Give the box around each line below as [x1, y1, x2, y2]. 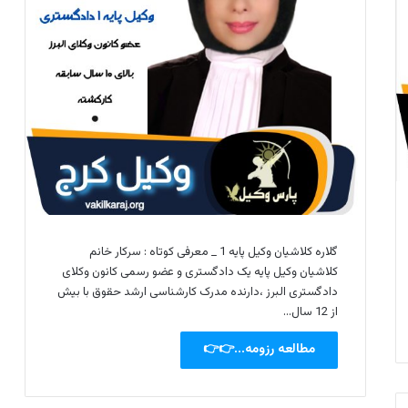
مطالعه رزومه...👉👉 [203, 340, 316, 361]
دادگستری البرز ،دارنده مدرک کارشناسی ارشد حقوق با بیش [57, 283, 339, 302]
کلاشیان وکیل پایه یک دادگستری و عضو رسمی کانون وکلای [62, 263, 339, 282]
